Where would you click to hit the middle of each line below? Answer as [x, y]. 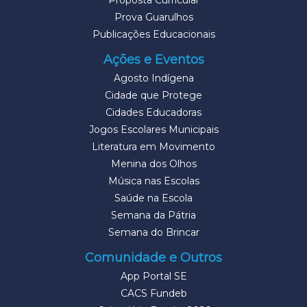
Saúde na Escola [153, 198]
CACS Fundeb [153, 293]
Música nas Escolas [153, 181]
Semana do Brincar [153, 232]
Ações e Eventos [153, 59]
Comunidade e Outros [153, 257]
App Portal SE [153, 276]
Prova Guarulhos [153, 17]
